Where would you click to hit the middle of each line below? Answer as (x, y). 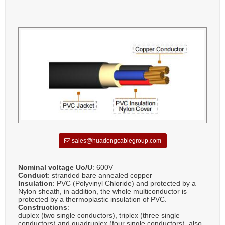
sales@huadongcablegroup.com (116, 140)
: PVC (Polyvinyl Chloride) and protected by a (124, 183)
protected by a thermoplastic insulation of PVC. (92, 199)
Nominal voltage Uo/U (55, 167)
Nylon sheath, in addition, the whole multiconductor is (102, 191)
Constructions (43, 207)
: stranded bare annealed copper (100, 175)
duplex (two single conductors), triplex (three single (99, 215)
